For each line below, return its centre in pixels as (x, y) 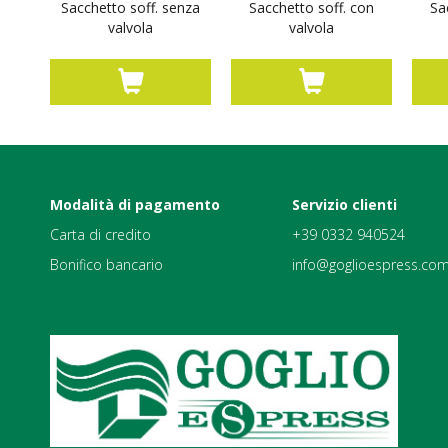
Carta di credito (100, 234)
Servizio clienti (344, 204)
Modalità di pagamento (135, 204)
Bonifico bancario (106, 264)
